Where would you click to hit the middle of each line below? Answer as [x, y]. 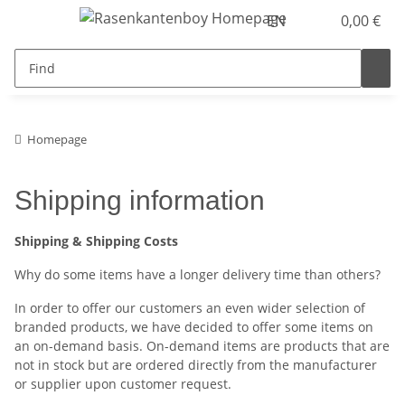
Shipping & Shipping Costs [96, 241]
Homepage [57, 139]
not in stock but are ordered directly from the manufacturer [196, 365]
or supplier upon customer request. [123, 384]
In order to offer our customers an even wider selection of [190, 308]
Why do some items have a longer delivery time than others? [198, 274]
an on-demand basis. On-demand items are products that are [202, 346]
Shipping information [140, 200]
